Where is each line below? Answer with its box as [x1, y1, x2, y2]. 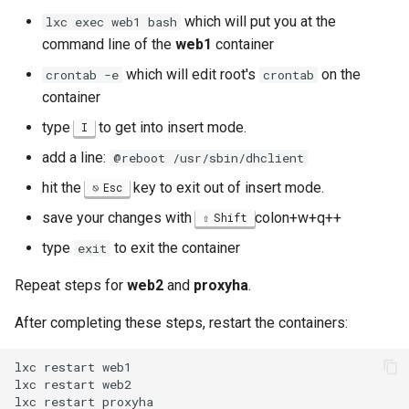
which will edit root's [122, 66, 259, 83]
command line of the [42, 36, 175, 53]
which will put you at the [181, 13, 336, 30]
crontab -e [46, 67, 119, 83]
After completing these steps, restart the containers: [15, 314, 348, 331]
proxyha [194, 277, 248, 294]
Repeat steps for [15, 277, 127, 294]
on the [318, 66, 361, 83]
